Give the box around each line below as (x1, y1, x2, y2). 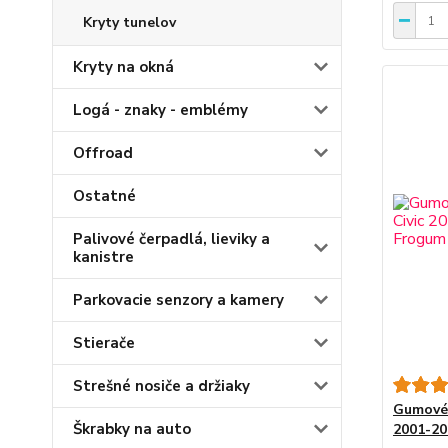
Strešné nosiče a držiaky (73, 375, 250, 396)
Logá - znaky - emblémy (73, 99, 248, 120)
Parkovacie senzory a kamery (73, 289, 284, 310)
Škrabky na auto (73, 418, 191, 439)
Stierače (73, 332, 135, 353)
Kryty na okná (73, 56, 174, 77)
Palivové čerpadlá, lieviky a (73, 228, 270, 249)
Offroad (73, 142, 133, 163)
